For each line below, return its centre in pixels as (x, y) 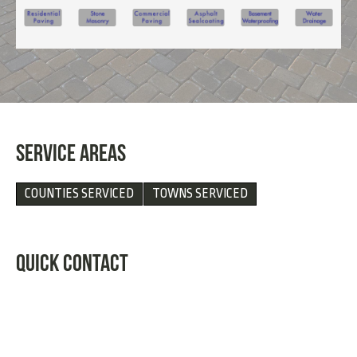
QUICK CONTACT (72, 263)
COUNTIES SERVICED (79, 194)
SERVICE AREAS (71, 153)
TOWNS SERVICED (200, 194)
